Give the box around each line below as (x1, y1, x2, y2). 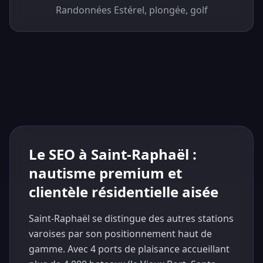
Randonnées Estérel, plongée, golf (55, 4, 208, 16)
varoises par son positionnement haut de (29, 227, 212, 240)
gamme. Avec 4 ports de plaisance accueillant (29, 242, 230, 255)
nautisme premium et (29, 163, 182, 183)
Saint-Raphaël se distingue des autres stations (29, 212, 234, 225)
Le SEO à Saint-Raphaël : (29, 144, 197, 164)
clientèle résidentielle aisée (29, 182, 218, 201)
